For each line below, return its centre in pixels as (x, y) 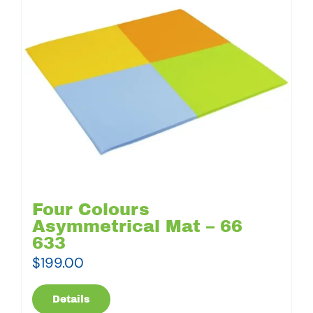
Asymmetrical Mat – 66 (137, 226)
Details (71, 299)
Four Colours (91, 209)
